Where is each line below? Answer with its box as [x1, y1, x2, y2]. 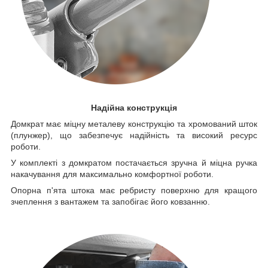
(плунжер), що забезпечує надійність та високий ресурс [11, 130, 257, 141]
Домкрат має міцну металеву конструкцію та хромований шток [11, 119, 257, 129]
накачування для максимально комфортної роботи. [11, 169, 214, 179]
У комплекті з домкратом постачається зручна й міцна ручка [11, 158, 257, 168]
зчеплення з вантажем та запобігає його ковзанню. [11, 197, 210, 207]
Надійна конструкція [91, 103, 177, 113]
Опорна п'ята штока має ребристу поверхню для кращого [11, 185, 257, 196]
